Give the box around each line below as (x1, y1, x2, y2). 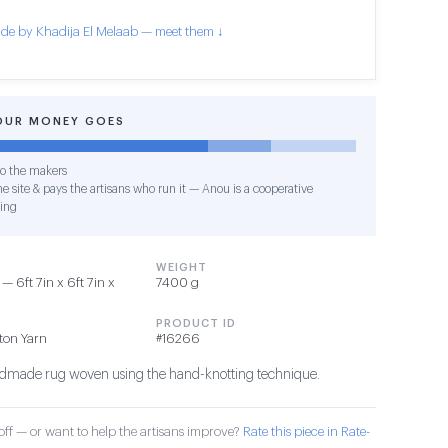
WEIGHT (156, 262, 207, 273)
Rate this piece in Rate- (243, 425, 370, 438)
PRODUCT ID (156, 318, 236, 329)
